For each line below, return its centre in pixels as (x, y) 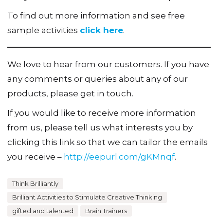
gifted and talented (43, 211)
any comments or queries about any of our (98, 79)
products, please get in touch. (70, 94)
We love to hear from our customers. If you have (108, 64)
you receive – (36, 156)
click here (101, 30)
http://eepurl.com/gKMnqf (119, 156)
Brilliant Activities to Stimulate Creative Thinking (87, 197)
